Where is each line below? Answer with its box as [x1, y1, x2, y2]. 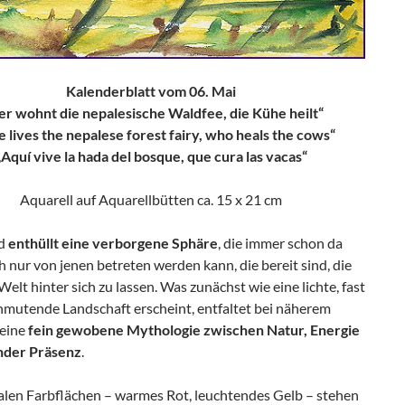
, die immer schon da [218, 233, 343, 251]
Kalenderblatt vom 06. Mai [66, 81, 236, 99]
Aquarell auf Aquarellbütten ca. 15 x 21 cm [20, 190, 282, 208]
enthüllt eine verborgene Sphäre [8, 233, 218, 251]
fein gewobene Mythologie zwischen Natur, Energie [28, 320, 360, 338]
